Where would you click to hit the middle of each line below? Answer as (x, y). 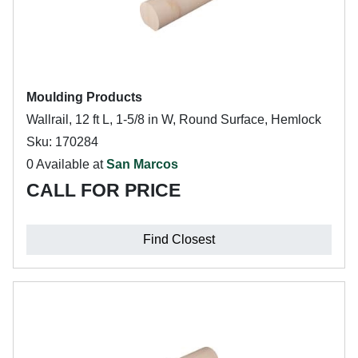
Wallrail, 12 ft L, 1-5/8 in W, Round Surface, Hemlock (174, 119)
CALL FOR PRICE (103, 190)
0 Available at (66, 164)
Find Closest (179, 239)
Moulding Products (84, 97)
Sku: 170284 (62, 142)
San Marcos (142, 164)
